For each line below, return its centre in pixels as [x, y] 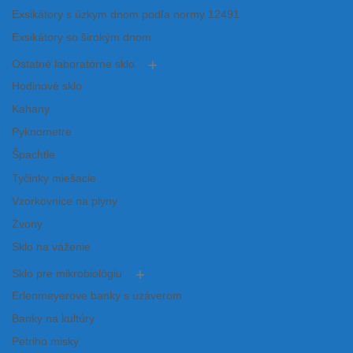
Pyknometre [42, 132]
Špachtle [33, 155]
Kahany [31, 110]
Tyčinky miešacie [54, 178]
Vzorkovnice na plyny [65, 201]
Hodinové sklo [47, 86]
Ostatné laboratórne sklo [73, 64]
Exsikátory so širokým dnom [82, 37]
